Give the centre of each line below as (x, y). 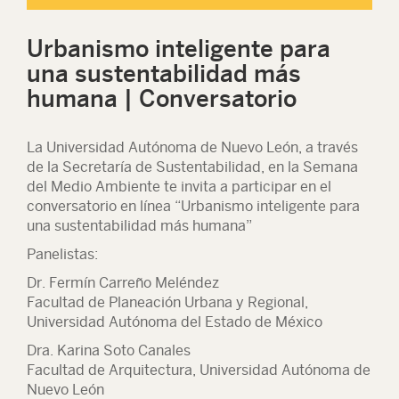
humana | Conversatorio (162, 98)
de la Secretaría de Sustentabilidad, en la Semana (192, 167)
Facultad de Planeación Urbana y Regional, (167, 302)
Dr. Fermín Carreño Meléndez (123, 283)
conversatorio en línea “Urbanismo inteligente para (193, 206)
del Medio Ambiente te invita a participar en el (179, 187)
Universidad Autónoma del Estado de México (175, 322)
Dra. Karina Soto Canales (109, 350)
